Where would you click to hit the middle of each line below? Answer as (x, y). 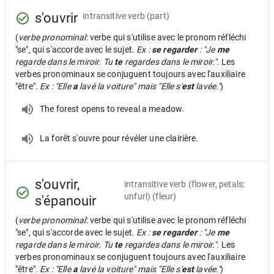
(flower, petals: (217, 184)
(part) (158, 16)
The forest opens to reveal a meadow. (112, 109)
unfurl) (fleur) (150, 196)
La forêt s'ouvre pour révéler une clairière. (119, 138)
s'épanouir (66, 201)
